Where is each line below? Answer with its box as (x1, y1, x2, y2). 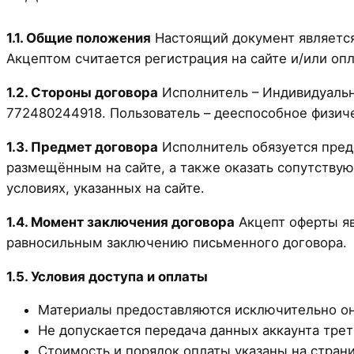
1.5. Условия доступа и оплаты (6, 268, 208, 284)
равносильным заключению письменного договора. (6, 234, 347, 250)
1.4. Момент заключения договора (6, 213, 235, 230)
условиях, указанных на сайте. (6, 180, 205, 196)
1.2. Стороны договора (6, 85, 158, 101)
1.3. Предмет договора (6, 139, 158, 155)
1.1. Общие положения (6, 30, 151, 47)
